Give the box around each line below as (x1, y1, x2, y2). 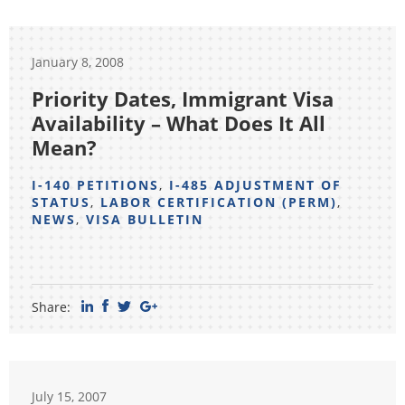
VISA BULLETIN (86, 211, 203, 228)
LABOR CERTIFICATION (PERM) (100, 193, 337, 211)
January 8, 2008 (32, 53, 124, 71)
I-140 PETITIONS (32, 176, 159, 193)
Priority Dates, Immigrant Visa (32, 85, 334, 112)
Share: (32, 298, 71, 316)
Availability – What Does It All (32, 109, 325, 137)
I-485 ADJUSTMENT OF (169, 176, 342, 193)
